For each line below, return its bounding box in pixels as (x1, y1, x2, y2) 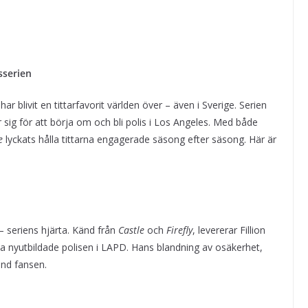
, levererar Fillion (192, 223, 265, 237)
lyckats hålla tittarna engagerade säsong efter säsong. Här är (3, 133, 276, 146)
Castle (118, 223, 144, 237)
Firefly (166, 223, 192, 237)
